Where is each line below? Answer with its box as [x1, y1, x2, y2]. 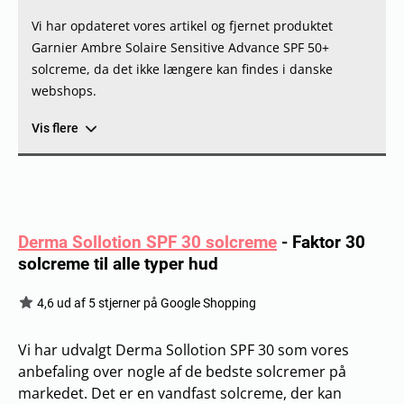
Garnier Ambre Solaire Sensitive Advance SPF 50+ [32, 38, 329, 56]
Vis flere [32, 120, 78, 135]
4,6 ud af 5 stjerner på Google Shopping [34, 295, 256, 310]
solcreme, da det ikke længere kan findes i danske [32, 60, 333, 78]
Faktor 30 [292, 231, 365, 252]
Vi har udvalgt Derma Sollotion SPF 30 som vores [18, 339, 349, 360]
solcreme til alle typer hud [18, 252, 218, 274]
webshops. [32, 81, 96, 99]
